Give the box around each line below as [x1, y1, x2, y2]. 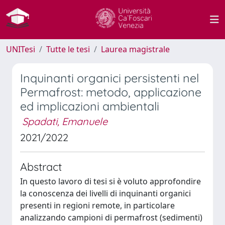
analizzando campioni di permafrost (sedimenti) [20, 212, 202, 223]
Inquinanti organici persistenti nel [20, 71, 199, 85]
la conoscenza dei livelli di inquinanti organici [20, 188, 191, 199]
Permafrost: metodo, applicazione [20, 85, 201, 99]
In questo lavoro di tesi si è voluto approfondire [20, 176, 201, 187]
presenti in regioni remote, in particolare [20, 200, 175, 211]
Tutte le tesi [46, 44, 90, 55]
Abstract [20, 160, 62, 173]
